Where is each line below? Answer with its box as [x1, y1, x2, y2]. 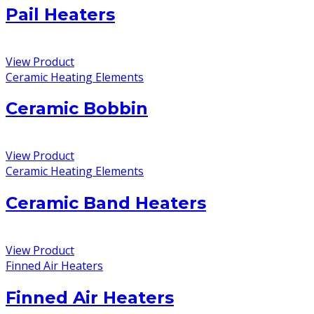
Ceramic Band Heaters [6, 193, 206, 214]
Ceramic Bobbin [6, 98, 148, 119]
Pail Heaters [6, 4, 115, 25]
